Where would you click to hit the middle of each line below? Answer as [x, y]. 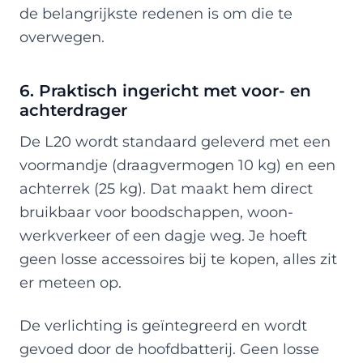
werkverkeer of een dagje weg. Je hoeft [163, 235]
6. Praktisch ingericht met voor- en [165, 90]
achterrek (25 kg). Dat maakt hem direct [166, 188]
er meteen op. [70, 282]
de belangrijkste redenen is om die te [156, 13]
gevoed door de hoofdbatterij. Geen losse [169, 348]
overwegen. [62, 36]
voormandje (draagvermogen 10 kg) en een [177, 164]
